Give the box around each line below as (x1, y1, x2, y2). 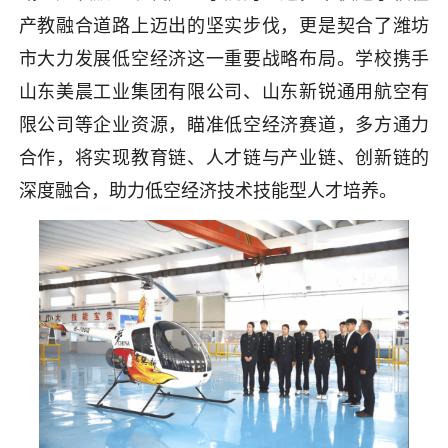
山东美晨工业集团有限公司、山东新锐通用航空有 (18, 81, 430, 102)
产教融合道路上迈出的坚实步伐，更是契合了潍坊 (18, 15, 430, 36)
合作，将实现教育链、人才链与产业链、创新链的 (18, 147, 430, 168)
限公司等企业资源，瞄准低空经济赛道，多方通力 (18, 114, 430, 135)
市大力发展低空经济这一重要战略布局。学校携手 (18, 48, 430, 69)
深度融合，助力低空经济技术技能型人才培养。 (18, 180, 397, 201)
